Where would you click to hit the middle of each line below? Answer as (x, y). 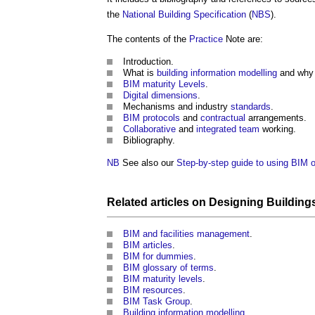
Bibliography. (149, 140)
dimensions (174, 95)
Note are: (243, 39)
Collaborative (149, 129)
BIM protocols (152, 118)
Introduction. (148, 62)
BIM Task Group (156, 301)
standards (251, 107)
